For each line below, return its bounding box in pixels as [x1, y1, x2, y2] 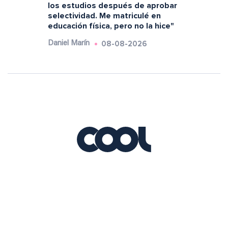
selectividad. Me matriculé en [47, 11, 161, 21]
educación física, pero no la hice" [47, 21, 174, 32]
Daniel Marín [47, 40, 90, 48]
